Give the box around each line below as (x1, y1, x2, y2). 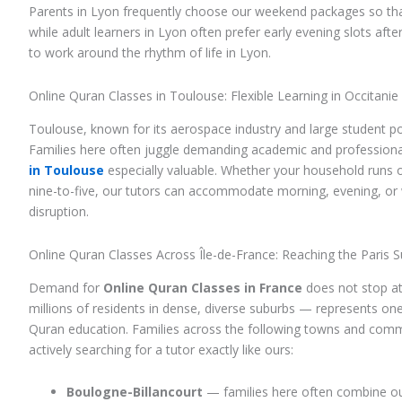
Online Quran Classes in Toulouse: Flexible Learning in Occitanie (29, 86, 398, 104)
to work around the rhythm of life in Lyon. (29, 44, 271, 62)
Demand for (29, 278, 103, 296)
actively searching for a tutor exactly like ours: (29, 340, 293, 358)
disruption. (29, 203, 89, 221)
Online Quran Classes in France (103, 278, 302, 296)
